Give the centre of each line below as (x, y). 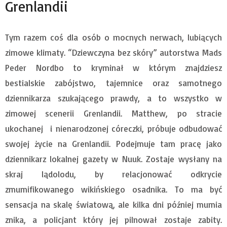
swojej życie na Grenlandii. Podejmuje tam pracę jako (113, 144)
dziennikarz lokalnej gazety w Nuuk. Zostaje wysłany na (113, 159)
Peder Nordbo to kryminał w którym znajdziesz (113, 68)
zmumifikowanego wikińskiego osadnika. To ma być (113, 190)
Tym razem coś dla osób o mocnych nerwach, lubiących (113, 37)
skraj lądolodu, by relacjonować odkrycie (113, 174)
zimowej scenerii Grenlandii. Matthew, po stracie (113, 113)
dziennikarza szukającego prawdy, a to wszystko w (113, 98)
